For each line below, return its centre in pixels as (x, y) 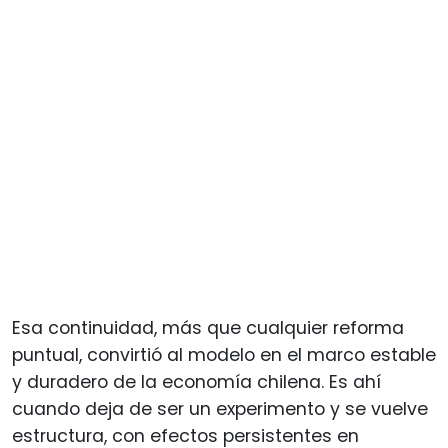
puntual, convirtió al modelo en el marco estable (224, 354)
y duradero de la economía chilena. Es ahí (196, 381)
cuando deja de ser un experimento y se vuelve (220, 408)
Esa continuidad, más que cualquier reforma (208, 327)
